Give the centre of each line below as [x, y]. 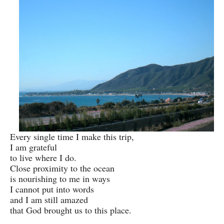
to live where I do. [43, 157]
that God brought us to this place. [71, 210]
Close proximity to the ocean [62, 168]
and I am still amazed [49, 199]
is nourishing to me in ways [60, 178]
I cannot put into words [52, 189]
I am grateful [35, 147]
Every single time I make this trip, [72, 136]
